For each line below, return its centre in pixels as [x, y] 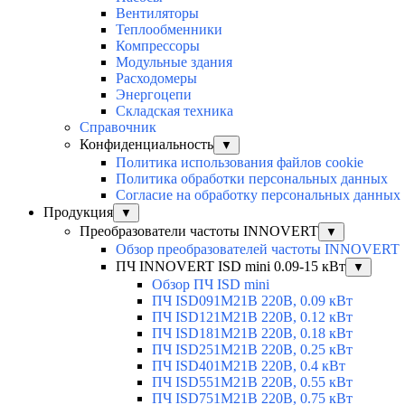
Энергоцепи [154, 95]
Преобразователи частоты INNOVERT [199, 231]
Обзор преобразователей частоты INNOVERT [258, 250]
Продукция [78, 212]
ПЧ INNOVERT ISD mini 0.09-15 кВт [231, 267]
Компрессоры [158, 46]
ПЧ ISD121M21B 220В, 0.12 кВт [252, 317]
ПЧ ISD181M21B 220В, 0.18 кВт [252, 334]
